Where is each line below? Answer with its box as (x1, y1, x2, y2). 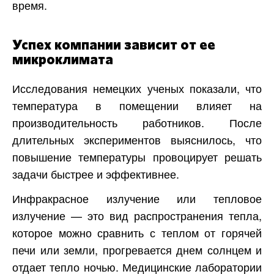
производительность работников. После (12, 114, 262, 131)
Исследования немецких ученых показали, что (12, 80, 262, 97)
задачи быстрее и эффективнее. (12, 166, 179, 182)
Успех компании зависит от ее (12, 38, 215, 53)
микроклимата (12, 53, 113, 68)
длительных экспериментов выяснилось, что (12, 131, 262, 148)
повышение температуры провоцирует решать (12, 149, 262, 165)
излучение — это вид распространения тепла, (12, 207, 262, 224)
